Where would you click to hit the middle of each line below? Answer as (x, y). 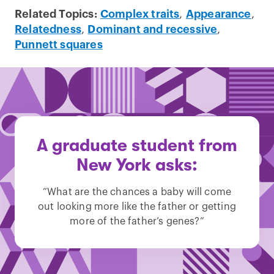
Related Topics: (56, 14)
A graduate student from (137, 146)
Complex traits (140, 14)
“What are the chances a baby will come (137, 192)
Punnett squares (59, 45)
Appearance (218, 14)
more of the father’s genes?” (137, 221)
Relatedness (48, 29)
